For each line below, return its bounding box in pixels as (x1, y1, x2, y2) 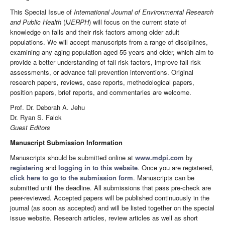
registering (10, 163, 44, 173)
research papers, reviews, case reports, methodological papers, (10, 77, 194, 87)
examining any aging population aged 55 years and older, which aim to (10, 47, 213, 57)
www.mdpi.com (135, 153, 184, 163)
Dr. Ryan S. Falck (10, 113, 62, 123)
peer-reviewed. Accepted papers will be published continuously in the (10, 193, 209, 203)
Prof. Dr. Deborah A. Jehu (10, 102, 85, 113)
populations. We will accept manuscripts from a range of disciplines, (10, 37, 208, 47)
